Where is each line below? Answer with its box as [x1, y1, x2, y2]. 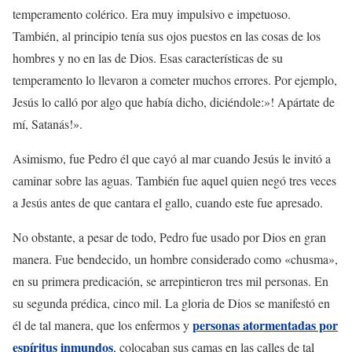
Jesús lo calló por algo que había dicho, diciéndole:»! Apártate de [13, 93, 335, 110]
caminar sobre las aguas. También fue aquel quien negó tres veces [13, 171, 336, 189]
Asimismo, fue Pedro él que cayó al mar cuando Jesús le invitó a [13, 149, 331, 167]
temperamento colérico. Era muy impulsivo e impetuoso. [13, 5, 291, 22]
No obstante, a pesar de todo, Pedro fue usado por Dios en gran [13, 228, 326, 245]
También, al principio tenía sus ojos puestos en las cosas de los [13, 27, 321, 44]
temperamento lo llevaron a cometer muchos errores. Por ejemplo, [13, 71, 337, 88]
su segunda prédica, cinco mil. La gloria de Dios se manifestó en [13, 294, 330, 311]
